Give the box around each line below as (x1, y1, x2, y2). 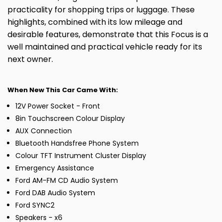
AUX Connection (15, 126, 72, 136)
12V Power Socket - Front (15, 101, 100, 111)
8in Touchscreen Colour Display (15, 113, 125, 124)
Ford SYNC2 (15, 200, 55, 211)
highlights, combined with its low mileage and (7, 16, 182, 28)
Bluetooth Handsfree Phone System (15, 138, 139, 149)
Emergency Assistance (15, 163, 94, 173)
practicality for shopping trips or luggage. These (7, 4, 195, 16)
